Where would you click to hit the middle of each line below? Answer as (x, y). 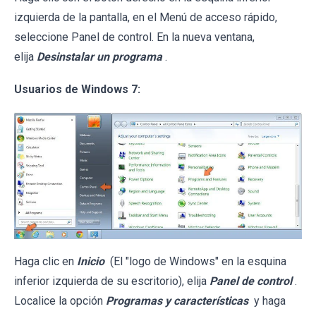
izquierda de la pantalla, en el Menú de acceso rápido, (146, 18)
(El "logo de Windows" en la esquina (197, 261)
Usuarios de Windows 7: (77, 90)
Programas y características (177, 300)
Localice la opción (60, 300)
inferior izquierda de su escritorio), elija (112, 281)
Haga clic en (45, 261)
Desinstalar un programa (99, 57)
